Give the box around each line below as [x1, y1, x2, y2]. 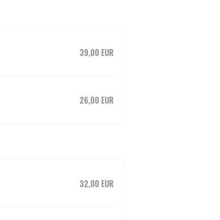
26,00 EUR [80, 94, 113, 106]
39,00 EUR [80, 47, 113, 58]
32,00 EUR [80, 178, 113, 190]
